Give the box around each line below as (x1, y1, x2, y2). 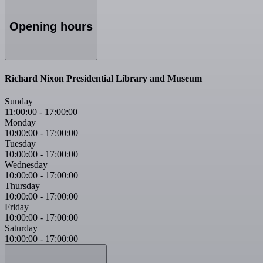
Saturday (5, 222, 38, 233)
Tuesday (5, 138, 36, 149)
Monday (5, 117, 36, 127)
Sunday (5, 96, 33, 106)
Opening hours (9, 19, 93, 33)
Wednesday (5, 159, 48, 170)
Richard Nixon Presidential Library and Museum (5, 73, 202, 83)
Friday (5, 201, 29, 212)
